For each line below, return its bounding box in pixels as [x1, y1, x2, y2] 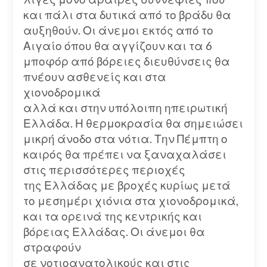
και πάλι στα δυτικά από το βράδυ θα [23, 7, 231, 21]
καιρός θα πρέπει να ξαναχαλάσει [23, 147, 226, 161]
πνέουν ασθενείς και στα [23, 69, 166, 83]
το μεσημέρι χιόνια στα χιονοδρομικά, [23, 193, 238, 207]
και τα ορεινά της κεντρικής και [23, 209, 202, 223]
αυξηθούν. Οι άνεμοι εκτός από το [23, 23, 213, 37]
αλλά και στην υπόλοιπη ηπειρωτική [23, 100, 228, 114]
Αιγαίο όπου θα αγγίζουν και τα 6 [23, 38, 212, 52]
